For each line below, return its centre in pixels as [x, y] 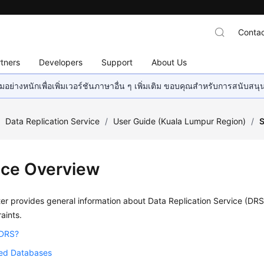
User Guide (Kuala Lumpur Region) [180, 121]
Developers [61, 62]
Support [117, 62]
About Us [169, 62]
